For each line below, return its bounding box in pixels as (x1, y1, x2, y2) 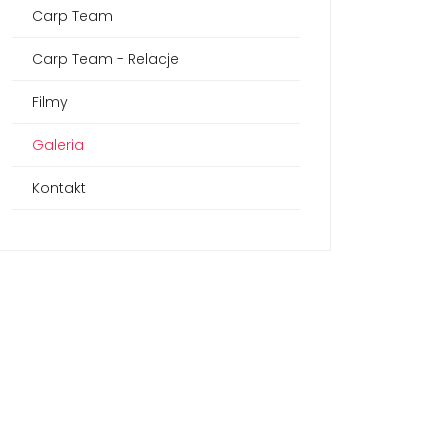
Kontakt (32, 178, 86, 198)
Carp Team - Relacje (32, 49, 179, 69)
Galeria (32, 135, 84, 155)
